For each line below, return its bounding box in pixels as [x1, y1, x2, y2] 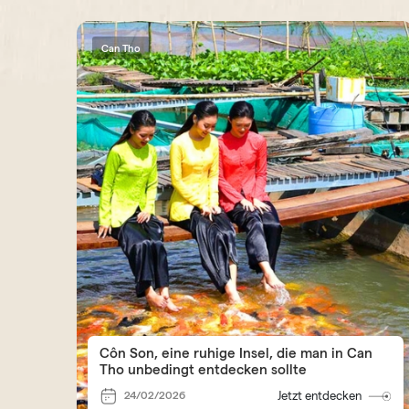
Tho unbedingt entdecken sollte [100, 361, 308, 377]
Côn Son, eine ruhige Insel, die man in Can [100, 344, 373, 361]
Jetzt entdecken [277, 388, 362, 403]
